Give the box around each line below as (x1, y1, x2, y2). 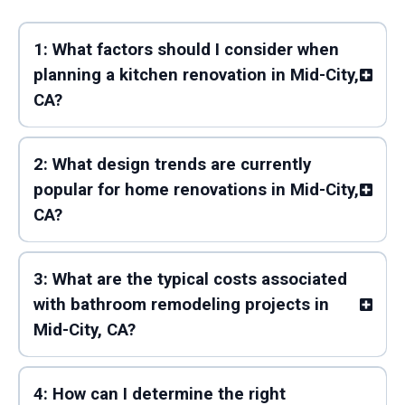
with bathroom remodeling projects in (33, 294, 329, 315)
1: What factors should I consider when (33, 39, 339, 60)
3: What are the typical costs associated (33, 268, 347, 289)
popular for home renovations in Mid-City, (33, 179, 359, 200)
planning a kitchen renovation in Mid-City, (33, 64, 359, 85)
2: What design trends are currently (33, 154, 311, 174)
